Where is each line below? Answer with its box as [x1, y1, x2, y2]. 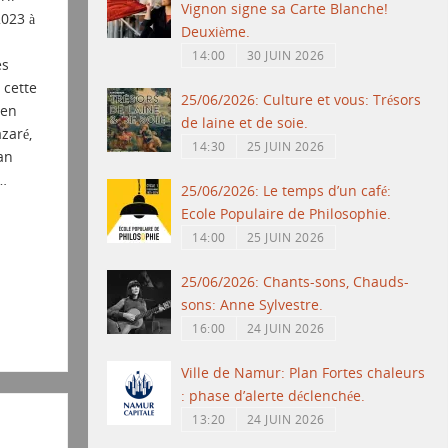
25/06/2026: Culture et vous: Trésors [181, 90, 422, 110]
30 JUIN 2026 [246, 47, 325, 64]
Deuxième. [181, 22, 251, 42]
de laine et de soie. [181, 113, 309, 133]
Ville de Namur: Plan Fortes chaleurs [181, 363, 426, 383]
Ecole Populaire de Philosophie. [181, 204, 392, 224]
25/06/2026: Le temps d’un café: [181, 181, 392, 201]
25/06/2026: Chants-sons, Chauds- [181, 272, 410, 292]
